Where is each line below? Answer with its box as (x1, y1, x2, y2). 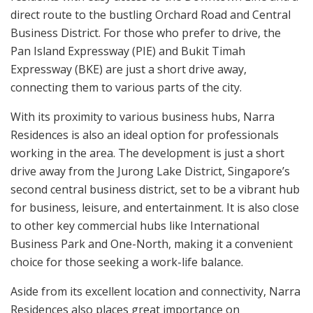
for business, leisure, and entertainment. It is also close (10, 199, 299, 215)
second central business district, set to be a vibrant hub (10, 181, 300, 197)
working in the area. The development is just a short (10, 145, 284, 161)
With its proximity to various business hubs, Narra (10, 108, 275, 124)
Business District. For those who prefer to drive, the (10, 24, 281, 41)
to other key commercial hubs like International (10, 217, 259, 233)
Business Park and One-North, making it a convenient (10, 235, 293, 252)
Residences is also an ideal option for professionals (10, 126, 279, 143)
